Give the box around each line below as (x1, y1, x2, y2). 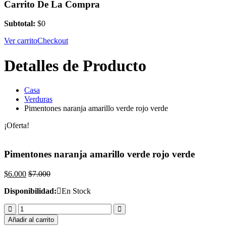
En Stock (62, 186, 91, 195)
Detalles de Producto (4, 56, 146, 75)
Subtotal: (4, 19, 35, 28)
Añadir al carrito (8, 215, 54, 223)
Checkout (37, 36, 68, 45)
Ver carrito (4, 36, 37, 45)
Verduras (24, 95, 52, 104)
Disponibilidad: (4, 186, 56, 195)
